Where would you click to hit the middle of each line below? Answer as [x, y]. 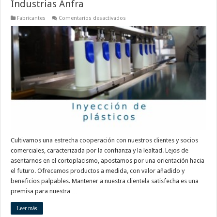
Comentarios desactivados [93, 18]
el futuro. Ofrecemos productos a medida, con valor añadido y [98, 170]
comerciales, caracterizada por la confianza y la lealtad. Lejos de [100, 150]
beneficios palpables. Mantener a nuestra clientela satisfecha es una [105, 181]
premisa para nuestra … [45, 191]
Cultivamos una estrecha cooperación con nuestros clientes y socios [105, 140]
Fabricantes [31, 18]
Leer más [27, 208]
